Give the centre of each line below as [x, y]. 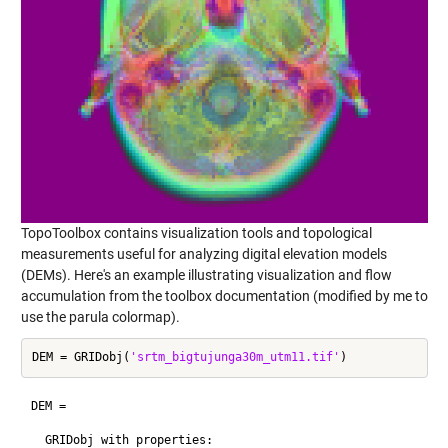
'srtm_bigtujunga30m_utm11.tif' [234, 357]
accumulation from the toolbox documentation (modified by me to [224, 295]
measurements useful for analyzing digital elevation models [203, 253]
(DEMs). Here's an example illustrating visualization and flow [206, 274]
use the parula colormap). [100, 316]
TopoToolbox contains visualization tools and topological [196, 232]
